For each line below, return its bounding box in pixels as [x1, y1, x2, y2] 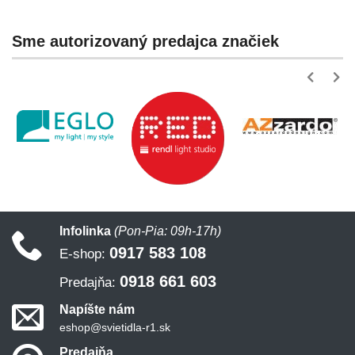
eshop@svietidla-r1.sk [59, 321, 170, 334]
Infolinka [59, 224, 114, 239]
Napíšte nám [59, 303, 135, 317]
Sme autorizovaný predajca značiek [12, 32, 279, 50]
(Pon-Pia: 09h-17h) [114, 224, 221, 239]
